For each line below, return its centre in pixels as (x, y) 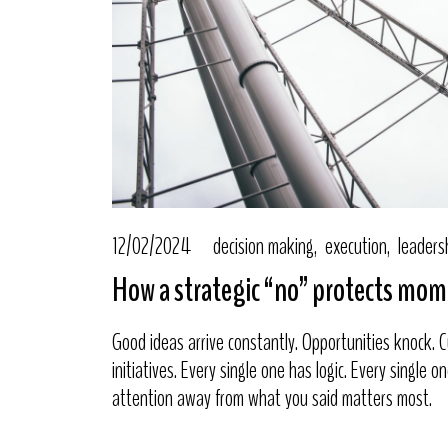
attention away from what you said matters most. (272, 398)
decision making (263, 246)
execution (355, 246)
